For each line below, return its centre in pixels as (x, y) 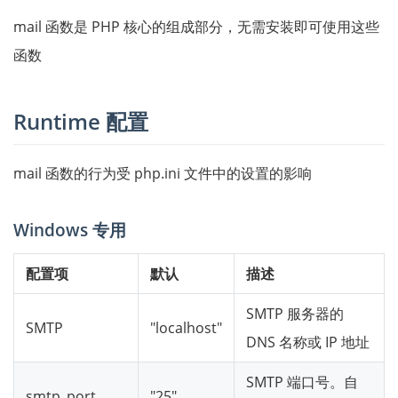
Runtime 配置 (81, 121)
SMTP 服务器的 (295, 314)
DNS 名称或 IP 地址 (308, 342)
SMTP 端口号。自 (302, 382)
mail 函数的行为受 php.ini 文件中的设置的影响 (163, 173)
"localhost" (186, 328)
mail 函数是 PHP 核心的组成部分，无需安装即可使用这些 (196, 27)
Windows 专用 (70, 230)
